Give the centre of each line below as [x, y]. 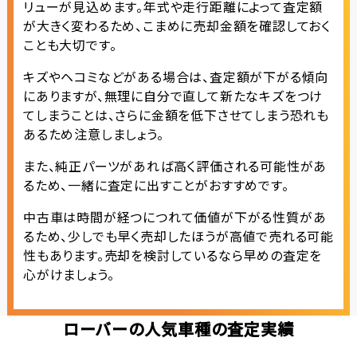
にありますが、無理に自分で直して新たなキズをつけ [173, 96]
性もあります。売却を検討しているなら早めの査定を [173, 255]
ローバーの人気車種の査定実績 [178, 329]
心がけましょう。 [69, 275]
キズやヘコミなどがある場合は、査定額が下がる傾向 [176, 77]
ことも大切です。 [70, 45]
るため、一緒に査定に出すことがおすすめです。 [156, 185]
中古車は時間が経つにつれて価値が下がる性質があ [175, 217]
